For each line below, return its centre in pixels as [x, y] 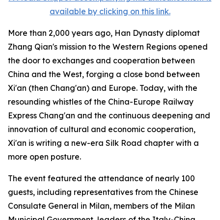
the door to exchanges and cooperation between [101, 60]
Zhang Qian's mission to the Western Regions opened [108, 46]
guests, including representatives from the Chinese [103, 192]
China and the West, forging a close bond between [104, 74]
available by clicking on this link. [110, 11]
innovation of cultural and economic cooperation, [102, 129]
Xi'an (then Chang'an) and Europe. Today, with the [103, 88]
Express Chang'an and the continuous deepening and [109, 115]
